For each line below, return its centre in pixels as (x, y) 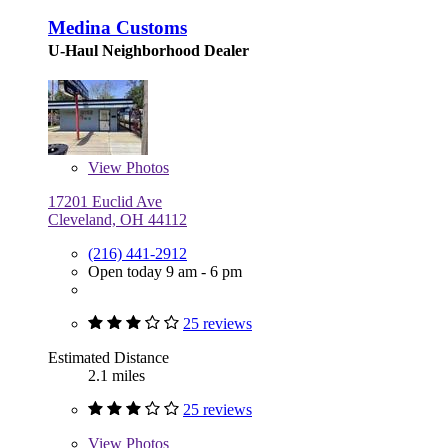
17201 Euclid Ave (105, 202)
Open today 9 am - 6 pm (165, 272)
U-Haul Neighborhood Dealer (148, 51)
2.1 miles (116, 376)
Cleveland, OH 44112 (117, 220)
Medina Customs (117, 28)
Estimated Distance (108, 358)
